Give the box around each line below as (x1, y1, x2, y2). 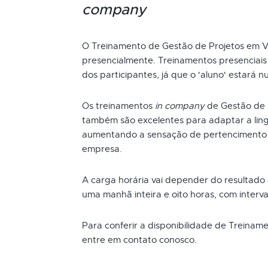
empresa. (82, 144, 122, 154)
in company (155, 100, 205, 111)
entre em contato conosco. (82, 234, 197, 245)
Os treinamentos (82, 100, 155, 111)
